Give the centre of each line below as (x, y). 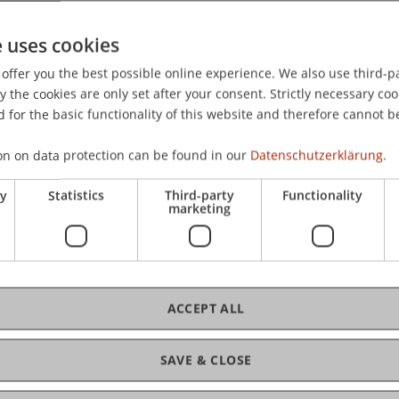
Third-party (199, 195)
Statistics (77, 195)
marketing (199, 208)
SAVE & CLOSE (206, 360)
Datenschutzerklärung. (318, 155)
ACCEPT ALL (206, 308)
